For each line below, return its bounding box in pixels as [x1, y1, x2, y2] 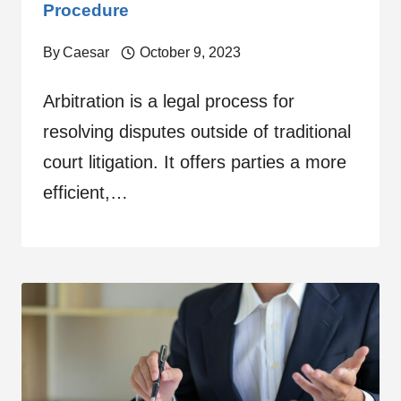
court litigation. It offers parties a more [43, 152, 346, 172]
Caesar [63, 45, 110, 60]
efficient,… [43, 183, 128, 202]
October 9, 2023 [139, 45, 241, 60]
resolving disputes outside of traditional [43, 122, 351, 141]
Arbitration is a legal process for [43, 91, 294, 111]
